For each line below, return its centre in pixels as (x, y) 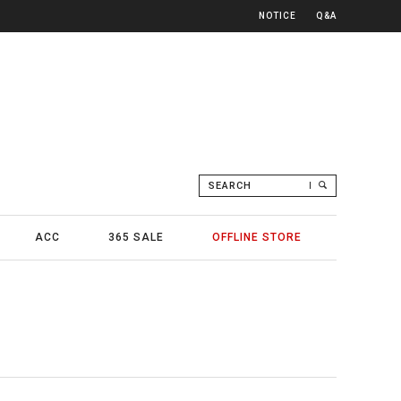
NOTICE (277, 16)
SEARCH (230, 186)
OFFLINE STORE (257, 237)
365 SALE (136, 237)
